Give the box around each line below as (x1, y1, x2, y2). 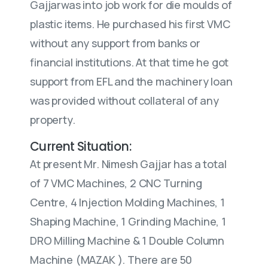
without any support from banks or (30, 36, 200, 50)
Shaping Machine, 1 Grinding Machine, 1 (30, 214, 226, 229)
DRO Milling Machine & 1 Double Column (30, 233, 225, 248)
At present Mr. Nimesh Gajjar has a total (30, 157, 227, 171)
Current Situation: (30, 138, 131, 155)
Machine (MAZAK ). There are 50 (30, 252, 193, 267)
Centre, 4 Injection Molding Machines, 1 (30, 195, 225, 209)
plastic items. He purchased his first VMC (30, 17, 230, 31)
